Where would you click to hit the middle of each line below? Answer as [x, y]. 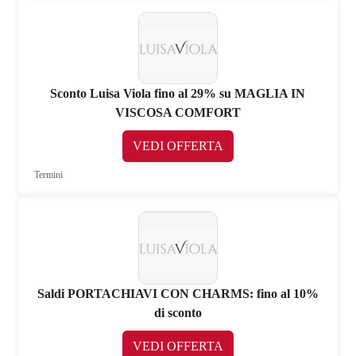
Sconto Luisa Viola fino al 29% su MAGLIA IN [178, 94]
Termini [49, 175]
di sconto [178, 312]
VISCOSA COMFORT [178, 113]
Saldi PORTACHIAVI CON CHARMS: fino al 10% [178, 293]
